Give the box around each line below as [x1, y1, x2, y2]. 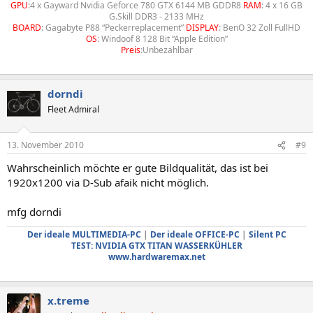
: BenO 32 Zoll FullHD [219, 21, 300, 34]
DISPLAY [186, 21, 219, 34]
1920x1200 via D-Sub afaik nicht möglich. [7, 175, 209, 189]
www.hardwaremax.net [108, 251, 205, 263]
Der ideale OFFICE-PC [150, 228, 240, 240]
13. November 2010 [7, 139, 84, 151]
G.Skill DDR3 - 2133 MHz [109, 10, 204, 22]
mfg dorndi [7, 205, 61, 219]
